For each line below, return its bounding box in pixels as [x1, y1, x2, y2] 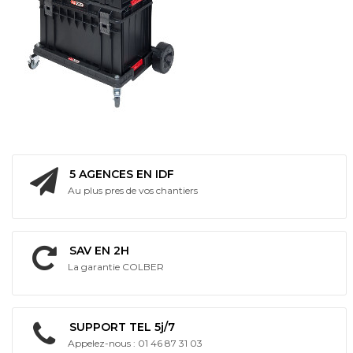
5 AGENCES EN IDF [69, 167, 174, 182]
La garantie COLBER [68, 261, 164, 273]
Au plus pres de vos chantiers [68, 184, 198, 197]
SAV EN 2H [69, 243, 129, 258]
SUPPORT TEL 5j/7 [69, 320, 175, 335]
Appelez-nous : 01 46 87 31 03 [68, 337, 203, 350]
